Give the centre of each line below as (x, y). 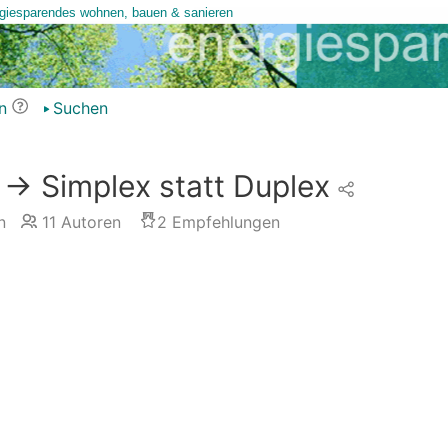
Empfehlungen (223, 222)
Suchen (80, 108)
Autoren (88, 222)
